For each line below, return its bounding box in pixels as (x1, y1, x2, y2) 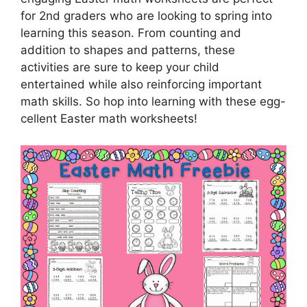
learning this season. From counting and (21, 26, 241, 40)
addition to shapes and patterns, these (21, 43, 235, 57)
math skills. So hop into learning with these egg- (21, 95, 286, 108)
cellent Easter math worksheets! (21, 112, 197, 125)
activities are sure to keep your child (21, 60, 219, 74)
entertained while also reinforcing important (21, 77, 262, 91)
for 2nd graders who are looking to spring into (21, 9, 272, 23)
